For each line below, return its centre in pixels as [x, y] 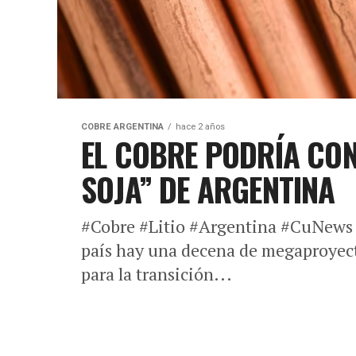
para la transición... [157, 274]
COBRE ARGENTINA [122, 127]
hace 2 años [200, 127]
